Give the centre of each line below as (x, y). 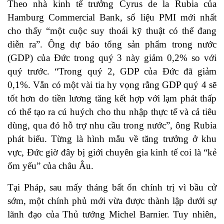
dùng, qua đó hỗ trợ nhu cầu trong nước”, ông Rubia (112, 125)
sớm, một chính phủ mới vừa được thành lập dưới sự (112, 201)
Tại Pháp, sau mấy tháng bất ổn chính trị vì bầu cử (112, 187)
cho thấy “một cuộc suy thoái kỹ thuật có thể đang (112, 31)
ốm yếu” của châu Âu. (50, 166)
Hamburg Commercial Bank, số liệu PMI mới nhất (112, 17)
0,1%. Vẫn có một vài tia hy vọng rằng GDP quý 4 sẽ (112, 85)
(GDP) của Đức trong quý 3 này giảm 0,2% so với (112, 58)
